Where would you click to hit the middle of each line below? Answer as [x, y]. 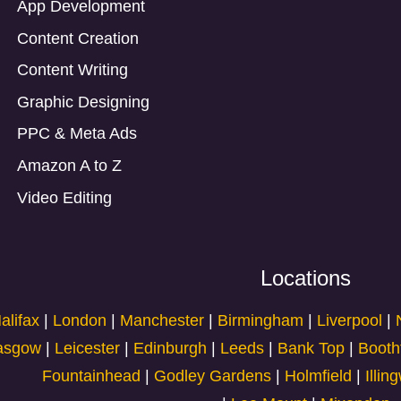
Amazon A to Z [69, 166]
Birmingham [261, 320]
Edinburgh [170, 348]
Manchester [165, 320]
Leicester [87, 348]
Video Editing [64, 197]
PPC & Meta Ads [77, 134]
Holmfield [319, 376]
